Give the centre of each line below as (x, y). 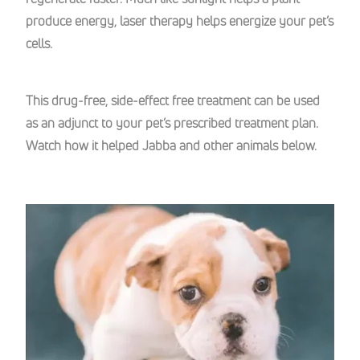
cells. (42, 43)
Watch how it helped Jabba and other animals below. (171, 145)
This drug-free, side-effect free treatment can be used (173, 100)
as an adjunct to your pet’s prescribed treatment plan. (172, 123)
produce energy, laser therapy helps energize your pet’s (180, 21)
